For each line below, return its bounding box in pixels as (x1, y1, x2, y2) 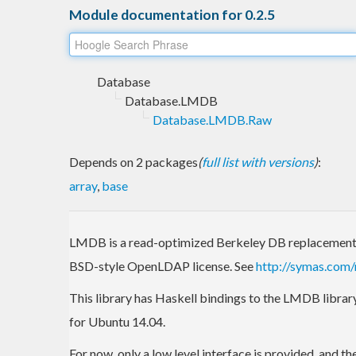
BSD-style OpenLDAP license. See (69, 257, 256, 273)
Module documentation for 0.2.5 (69, 6, 275, 23)
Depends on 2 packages (69, 153, 198, 169)
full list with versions (202, 153, 314, 169)
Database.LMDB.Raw (153, 111, 272, 127)
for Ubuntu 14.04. (69, 313, 165, 329)
